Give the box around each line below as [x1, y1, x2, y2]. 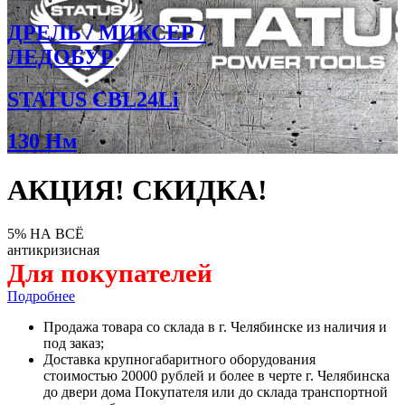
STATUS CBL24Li [7, 87, 179, 111]
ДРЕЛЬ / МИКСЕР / [7, 20, 206, 44]
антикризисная [7, 242, 99, 259]
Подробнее [7, 288, 75, 305]
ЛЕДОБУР [7, 44, 114, 69]
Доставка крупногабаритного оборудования [43, 352, 316, 368]
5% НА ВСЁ [7, 226, 84, 242]
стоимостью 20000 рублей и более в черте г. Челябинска [43, 368, 390, 384]
